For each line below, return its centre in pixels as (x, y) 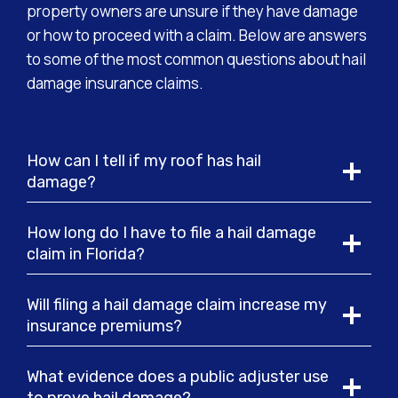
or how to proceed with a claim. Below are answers (197, 35)
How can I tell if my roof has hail (144, 161)
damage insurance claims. (115, 83)
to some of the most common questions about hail (196, 59)
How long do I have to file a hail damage (171, 233)
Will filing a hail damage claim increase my (177, 305)
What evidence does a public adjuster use (178, 377)
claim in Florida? (86, 254)
